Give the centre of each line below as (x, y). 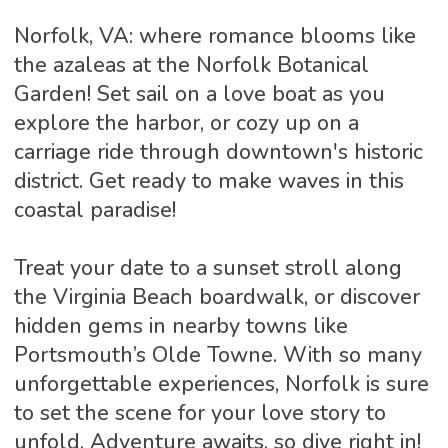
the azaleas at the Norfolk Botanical (191, 64)
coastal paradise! (94, 209)
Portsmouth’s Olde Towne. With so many (217, 354)
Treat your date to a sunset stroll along (207, 267)
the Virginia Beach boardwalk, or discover (216, 296)
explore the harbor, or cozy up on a (186, 122)
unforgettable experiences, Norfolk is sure (221, 383)
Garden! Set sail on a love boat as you (199, 93)
